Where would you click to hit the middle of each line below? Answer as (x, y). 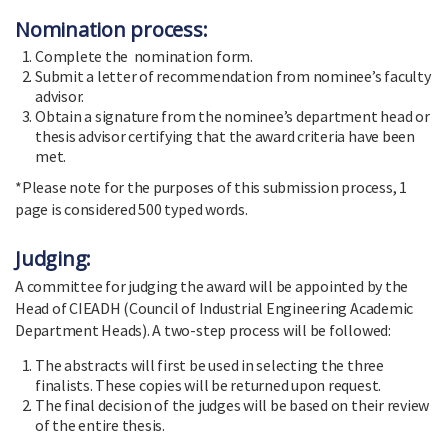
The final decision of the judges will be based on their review (232, 404)
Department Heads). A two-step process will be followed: (203, 329)
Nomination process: (111, 29)
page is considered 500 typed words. (131, 208)
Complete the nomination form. (144, 55)
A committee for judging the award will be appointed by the (212, 285)
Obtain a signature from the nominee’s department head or (232, 115)
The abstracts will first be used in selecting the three (209, 364)
